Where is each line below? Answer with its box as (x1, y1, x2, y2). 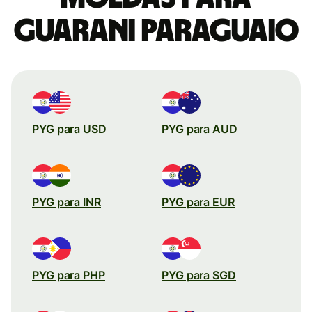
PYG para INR (32, 194, 101, 209)
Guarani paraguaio (13, 15, 299, 47)
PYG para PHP (32, 267, 105, 282)
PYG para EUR (162, 194, 235, 209)
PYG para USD (32, 121, 107, 136)
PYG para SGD (162, 267, 236, 282)
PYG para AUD (162, 121, 237, 136)
